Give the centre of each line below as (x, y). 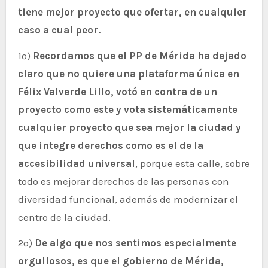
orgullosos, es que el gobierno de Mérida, (121, 261)
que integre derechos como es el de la (110, 145)
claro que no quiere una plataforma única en (128, 73)
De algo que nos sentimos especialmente (135, 243)
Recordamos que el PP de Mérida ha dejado (139, 55)
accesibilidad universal (76, 163)
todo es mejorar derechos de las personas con (123, 181)
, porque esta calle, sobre (192, 163)
